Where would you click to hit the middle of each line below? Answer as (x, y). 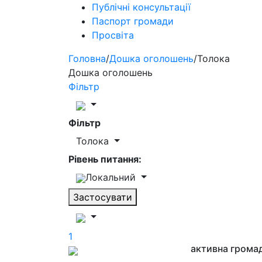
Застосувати (103, 197)
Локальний (112, 177)
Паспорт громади (133, 21)
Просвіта (113, 35)
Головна (87, 58)
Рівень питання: (105, 159)
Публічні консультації (141, 7)
